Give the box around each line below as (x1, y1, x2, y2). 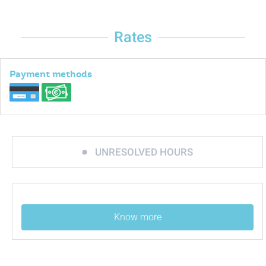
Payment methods (9, 68, 92, 80)
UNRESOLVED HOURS (94, 146, 193, 159)
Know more (113, 211, 161, 223)
